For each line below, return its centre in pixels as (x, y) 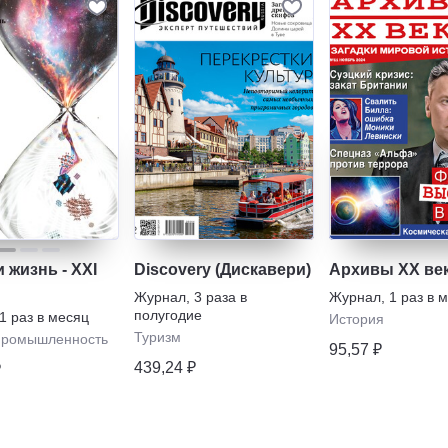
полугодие (168, 314)
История (356, 318)
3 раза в (220, 296)
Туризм (157, 336)
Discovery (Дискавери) (222, 269)
